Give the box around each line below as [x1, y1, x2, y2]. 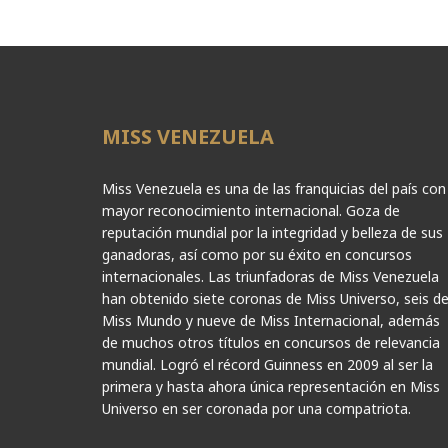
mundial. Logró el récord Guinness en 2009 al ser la [102, 355, 433, 375]
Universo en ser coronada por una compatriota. [102, 399, 411, 419]
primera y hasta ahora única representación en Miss [102, 377, 440, 397]
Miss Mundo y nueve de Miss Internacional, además [102, 311, 440, 331]
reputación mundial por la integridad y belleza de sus [102, 223, 443, 243]
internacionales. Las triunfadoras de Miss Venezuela [102, 267, 439, 287]
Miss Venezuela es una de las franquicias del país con [102, 179, 446, 199]
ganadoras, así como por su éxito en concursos [102, 245, 412, 265]
